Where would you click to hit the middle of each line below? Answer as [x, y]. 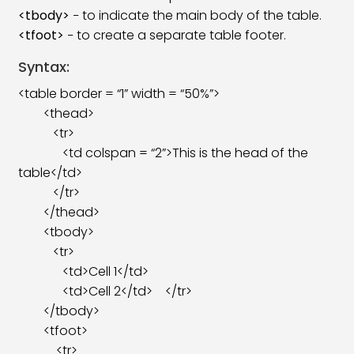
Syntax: [44, 67]
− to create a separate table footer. [175, 35]
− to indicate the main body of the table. [196, 15]
